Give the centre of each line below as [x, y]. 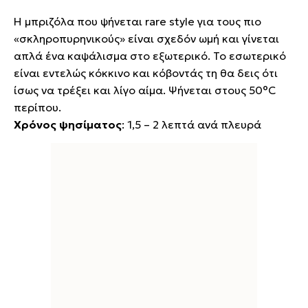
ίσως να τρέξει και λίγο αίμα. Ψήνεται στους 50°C [145, 90]
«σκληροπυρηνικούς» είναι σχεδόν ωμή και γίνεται [146, 38]
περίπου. [39, 107]
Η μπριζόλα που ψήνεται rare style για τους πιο [137, 21]
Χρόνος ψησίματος [68, 124]
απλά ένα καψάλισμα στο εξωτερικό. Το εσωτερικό [150, 55]
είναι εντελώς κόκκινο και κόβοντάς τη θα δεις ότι [146, 73]
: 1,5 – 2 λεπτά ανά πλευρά [191, 124]
